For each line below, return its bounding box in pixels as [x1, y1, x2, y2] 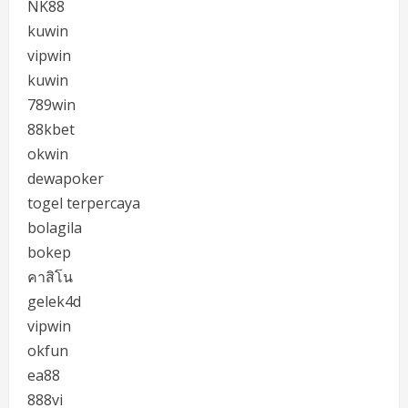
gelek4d [27, 291, 81, 311]
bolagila [27, 218, 82, 238]
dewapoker [27, 168, 104, 189]
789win [27, 95, 76, 115]
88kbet [27, 119, 75, 139]
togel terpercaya [27, 193, 140, 213]
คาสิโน [27, 267, 73, 287]
